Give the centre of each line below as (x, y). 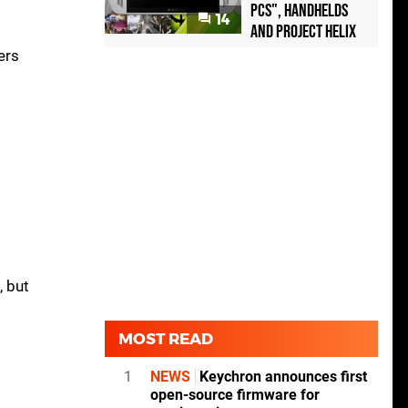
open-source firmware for (235, 395)
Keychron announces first (281, 377)
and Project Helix (303, 32)
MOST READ (166, 339)
